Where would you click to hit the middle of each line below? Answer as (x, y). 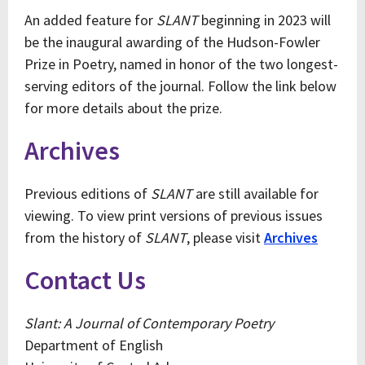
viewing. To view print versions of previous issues (174, 215)
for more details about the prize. (123, 108)
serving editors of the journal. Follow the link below (180, 86)
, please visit (225, 237)
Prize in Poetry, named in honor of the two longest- (181, 64)
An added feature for (90, 20)
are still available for (255, 193)
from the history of (85, 237)
